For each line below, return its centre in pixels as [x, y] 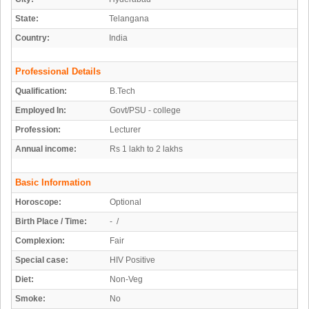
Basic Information [53, 183]
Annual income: [46, 149]
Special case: [42, 260]
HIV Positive [132, 260]
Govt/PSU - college [145, 111]
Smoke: [30, 299]
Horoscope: [38, 202]
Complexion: [40, 241]
